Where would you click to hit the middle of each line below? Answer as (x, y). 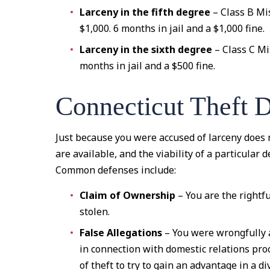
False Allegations (121, 233)
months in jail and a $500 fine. (148, 66)
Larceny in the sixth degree (146, 49)
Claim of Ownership (128, 195)
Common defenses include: (116, 170)
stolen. (95, 212)
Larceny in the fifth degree (145, 12)
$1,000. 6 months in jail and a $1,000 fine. (172, 28)
